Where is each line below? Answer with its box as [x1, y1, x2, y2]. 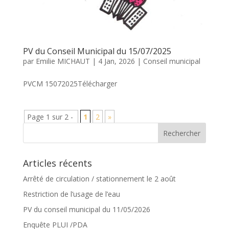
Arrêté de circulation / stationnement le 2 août [22, 173, 176, 184]
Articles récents [22, 156, 92, 169]
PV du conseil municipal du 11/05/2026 [22, 204, 150, 214]
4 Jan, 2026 [98, 56, 135, 66]
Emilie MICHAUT [35, 56, 90, 66]
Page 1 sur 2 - [27, 111, 75, 122]
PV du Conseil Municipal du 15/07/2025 [22, 45, 171, 57]
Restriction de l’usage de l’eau [22, 189, 120, 199]
